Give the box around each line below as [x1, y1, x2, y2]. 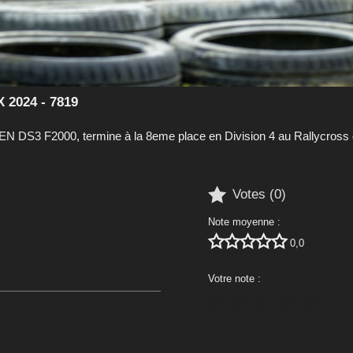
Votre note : [208, 272, 261, 284]
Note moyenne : [208, 215, 281, 228]
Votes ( [232, 187, 274, 203]
